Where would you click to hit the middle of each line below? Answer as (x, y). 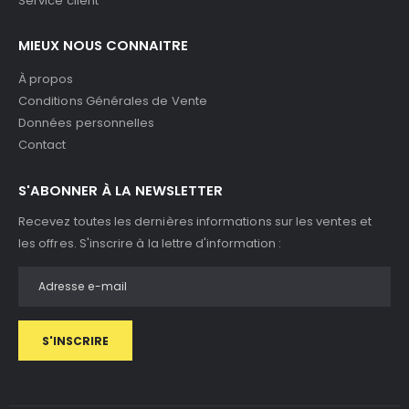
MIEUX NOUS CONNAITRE (103, 46)
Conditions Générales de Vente (113, 101)
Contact (42, 145)
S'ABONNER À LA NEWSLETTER (121, 191)
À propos (46, 79)
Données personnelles (87, 123)
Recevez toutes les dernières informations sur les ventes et (195, 222)
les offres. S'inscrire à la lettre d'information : (150, 244)
